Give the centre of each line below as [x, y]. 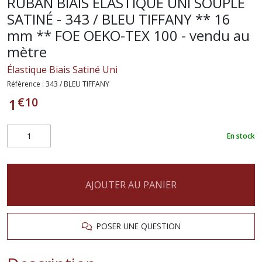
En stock [241, 136]
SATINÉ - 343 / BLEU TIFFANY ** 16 [119, 19]
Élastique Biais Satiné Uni [62, 70]
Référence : [26, 84]
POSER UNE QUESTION [136, 226]
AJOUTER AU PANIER [131, 185]
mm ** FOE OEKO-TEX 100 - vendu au [128, 35]
